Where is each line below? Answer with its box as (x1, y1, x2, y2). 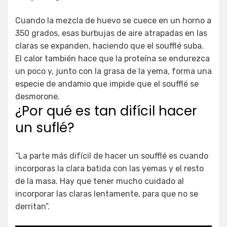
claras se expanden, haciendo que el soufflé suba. (15, 41, 204, 51)
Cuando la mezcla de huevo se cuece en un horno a (15, 15, 211, 25)
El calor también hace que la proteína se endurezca (15, 53, 210, 63)
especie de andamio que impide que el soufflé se (15, 79, 199, 89)
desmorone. (15, 91, 60, 101)
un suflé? (15, 118, 74, 137)
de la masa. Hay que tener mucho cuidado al (15, 176, 184, 186)
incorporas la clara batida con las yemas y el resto (15, 163, 204, 173)
